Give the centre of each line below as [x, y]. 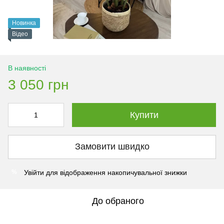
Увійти [34, 172]
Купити [144, 115]
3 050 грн [38, 84]
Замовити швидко [112, 147]
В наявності [27, 68]
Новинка [24, 23]
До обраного [118, 201]
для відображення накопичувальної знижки [115, 172]
